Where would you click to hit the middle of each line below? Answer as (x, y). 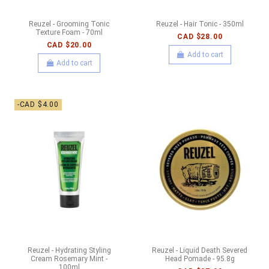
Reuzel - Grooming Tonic (69, 24)
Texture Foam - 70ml (69, 33)
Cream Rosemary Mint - (69, 258)
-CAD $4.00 (38, 104)
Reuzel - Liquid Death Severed (200, 250)
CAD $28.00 (200, 37)
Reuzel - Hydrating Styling (69, 250)
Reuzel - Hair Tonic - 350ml (200, 24)
